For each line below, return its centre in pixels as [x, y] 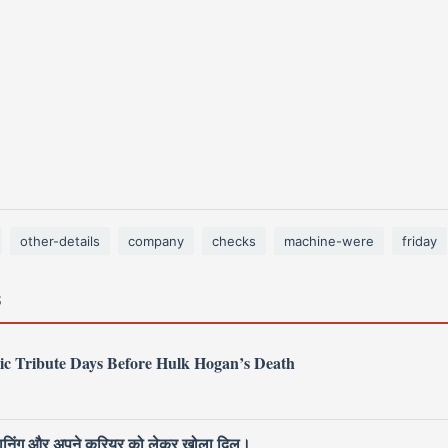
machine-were [329, 241]
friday [419, 241]
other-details [60, 241]
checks [234, 241]
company [156, 241]
